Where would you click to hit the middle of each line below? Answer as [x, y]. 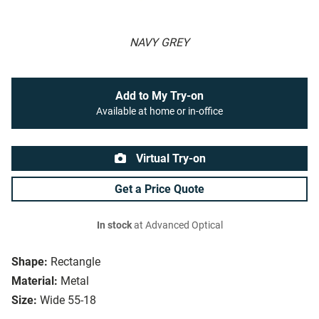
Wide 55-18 [68, 300]
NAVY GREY [159, 43]
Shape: [30, 262]
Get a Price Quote [159, 189]
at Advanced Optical [177, 226]
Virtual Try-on [169, 159]
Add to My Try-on [159, 96]
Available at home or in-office [159, 112]
